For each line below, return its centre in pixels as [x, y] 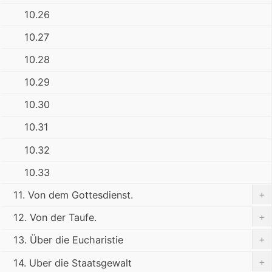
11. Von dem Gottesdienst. [73, 195]
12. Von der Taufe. [55, 218]
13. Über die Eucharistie [68, 240]
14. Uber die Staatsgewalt [73, 263]
